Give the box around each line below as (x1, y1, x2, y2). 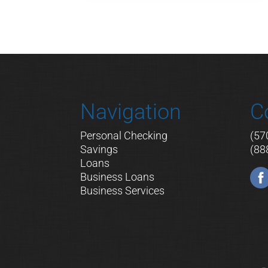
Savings (80, 142, 118, 156)
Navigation (80, 99, 182, 124)
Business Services (80, 184, 165, 197)
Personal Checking (80, 129, 168, 142)
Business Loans (80, 170, 155, 183)
